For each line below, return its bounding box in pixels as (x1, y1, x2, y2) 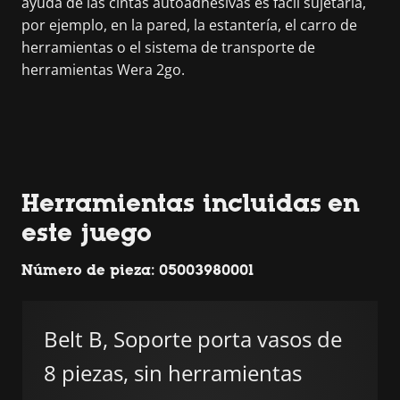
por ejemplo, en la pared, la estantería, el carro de (21, 15, 357, 35)
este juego (21, 218, 152, 246)
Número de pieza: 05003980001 (21, 262, 254, 279)
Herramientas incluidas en (21, 188, 360, 217)
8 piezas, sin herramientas (44, 358, 302, 387)
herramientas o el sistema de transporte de (21, 37, 315, 57)
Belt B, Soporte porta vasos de (44, 324, 342, 354)
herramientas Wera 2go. (21, 60, 185, 79)
